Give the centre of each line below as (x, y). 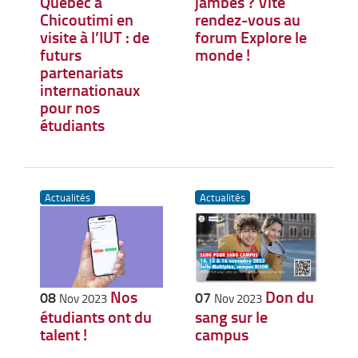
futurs (61, 54)
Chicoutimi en (87, 19)
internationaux (90, 89)
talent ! (64, 334)
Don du (289, 297)
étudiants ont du (96, 317)
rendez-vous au (247, 19)
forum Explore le (251, 36)
